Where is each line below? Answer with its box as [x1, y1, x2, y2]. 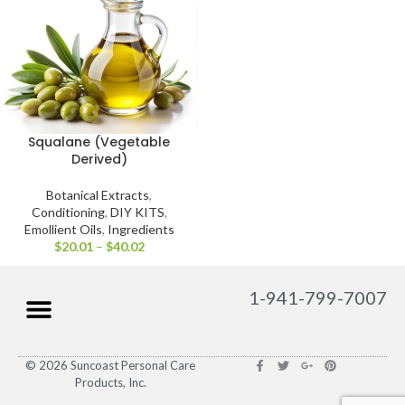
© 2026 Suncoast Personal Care [25, 358, 195, 373]
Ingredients [107, 221, 174, 238]
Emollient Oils [24, 221, 102, 238]
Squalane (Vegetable [28, 133, 170, 152]
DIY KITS [109, 204, 165, 221]
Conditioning [31, 204, 105, 221]
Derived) [71, 150, 127, 169]
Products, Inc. [74, 375, 146, 391]
